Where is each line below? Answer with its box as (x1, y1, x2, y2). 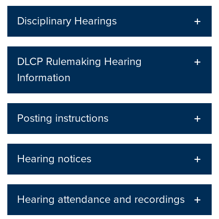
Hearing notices (17, 153, 92, 165)
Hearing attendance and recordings (17, 193, 185, 206)
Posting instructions (17, 112, 109, 125)
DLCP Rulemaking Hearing (17, 55, 142, 68)
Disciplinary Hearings (17, 15, 117, 27)
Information (17, 71, 71, 84)
